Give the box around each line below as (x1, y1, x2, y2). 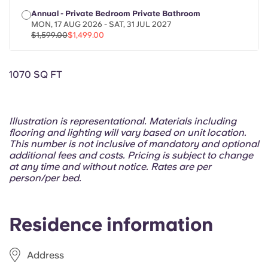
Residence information (9, 214, 213, 235)
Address (27, 249, 64, 261)
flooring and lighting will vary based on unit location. (9, 127, 246, 138)
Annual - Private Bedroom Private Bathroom (31, 9, 200, 18)
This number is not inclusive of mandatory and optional (9, 138, 259, 150)
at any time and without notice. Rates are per (9, 161, 211, 172)
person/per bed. (9, 172, 81, 184)
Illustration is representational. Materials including (9, 115, 236, 127)
